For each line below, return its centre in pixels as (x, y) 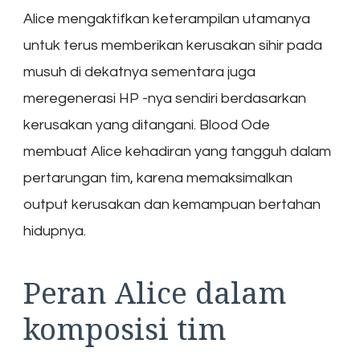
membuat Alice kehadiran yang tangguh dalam (177, 152)
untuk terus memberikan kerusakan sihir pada (173, 46)
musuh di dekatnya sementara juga (139, 72)
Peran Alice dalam (155, 292)
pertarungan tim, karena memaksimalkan (158, 178)
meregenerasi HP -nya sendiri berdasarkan (165, 99)
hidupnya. (55, 231)
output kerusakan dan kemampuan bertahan (172, 205)
